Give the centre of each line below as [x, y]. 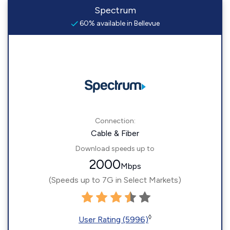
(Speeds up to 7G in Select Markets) [115, 180]
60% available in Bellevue [119, 23]
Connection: [115, 121]
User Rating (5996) [113, 219]
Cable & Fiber [115, 133]
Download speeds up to [115, 149]
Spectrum [115, 10]
